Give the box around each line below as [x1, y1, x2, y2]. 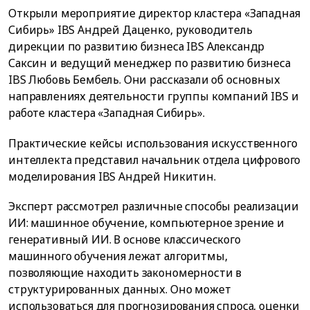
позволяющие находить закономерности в [8, 264, 242, 280]
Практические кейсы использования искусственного [8, 135, 298, 151]
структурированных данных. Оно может [8, 281, 231, 297]
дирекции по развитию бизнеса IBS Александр [8, 39, 265, 55]
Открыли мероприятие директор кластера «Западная [8, 6, 300, 21]
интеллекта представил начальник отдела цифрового [8, 152, 301, 167]
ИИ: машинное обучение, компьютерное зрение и [8, 215, 284, 230]
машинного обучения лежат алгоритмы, [8, 248, 228, 264]
